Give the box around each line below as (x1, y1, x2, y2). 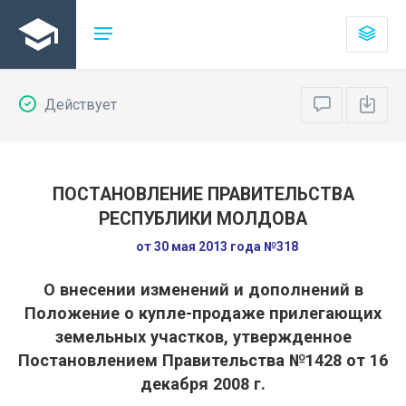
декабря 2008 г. (140, 374, 266, 393)
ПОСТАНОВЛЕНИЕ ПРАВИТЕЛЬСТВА (52, 184, 354, 205)
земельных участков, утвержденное (54, 327, 352, 346)
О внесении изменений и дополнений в (43, 280, 363, 299)
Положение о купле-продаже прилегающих (24, 304, 382, 323)
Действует (41, 96, 117, 113)
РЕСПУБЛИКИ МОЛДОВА (99, 208, 307, 229)
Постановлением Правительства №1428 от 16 (18, 351, 388, 370)
